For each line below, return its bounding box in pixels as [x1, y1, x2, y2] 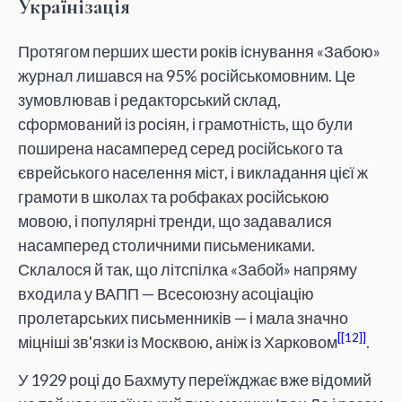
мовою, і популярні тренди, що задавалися [18, 211, 332, 232]
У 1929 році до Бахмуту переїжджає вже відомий [18, 369, 371, 389]
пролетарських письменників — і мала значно [18, 308, 348, 328]
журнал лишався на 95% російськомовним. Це [18, 66, 355, 86]
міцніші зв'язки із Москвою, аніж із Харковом [18, 332, 337, 353]
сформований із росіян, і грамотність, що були [18, 114, 353, 135]
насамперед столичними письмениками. [18, 235, 315, 256]
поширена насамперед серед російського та [18, 138, 343, 159]
